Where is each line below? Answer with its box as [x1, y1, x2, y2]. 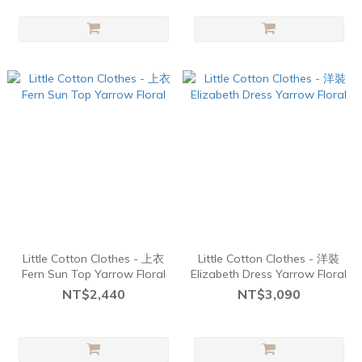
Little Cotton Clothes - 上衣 [23, 251, 164, 266]
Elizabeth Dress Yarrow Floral [191, 267, 347, 281]
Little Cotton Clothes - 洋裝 [198, 251, 339, 266]
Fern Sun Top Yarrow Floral [21, 267, 166, 281]
